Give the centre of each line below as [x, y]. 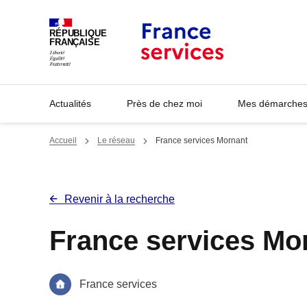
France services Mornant [201, 140]
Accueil [63, 140]
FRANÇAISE [75, 43]
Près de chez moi [164, 103]
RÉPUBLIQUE [78, 34]
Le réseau [116, 140]
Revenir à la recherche [120, 199]
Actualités [70, 103]
